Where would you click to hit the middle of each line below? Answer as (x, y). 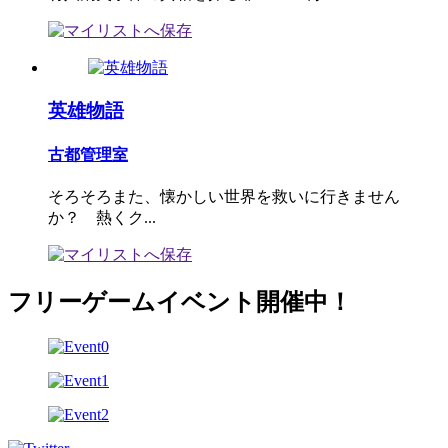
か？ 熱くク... (102, 218)
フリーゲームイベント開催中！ (180, 302)
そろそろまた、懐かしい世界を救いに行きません (224, 197)
